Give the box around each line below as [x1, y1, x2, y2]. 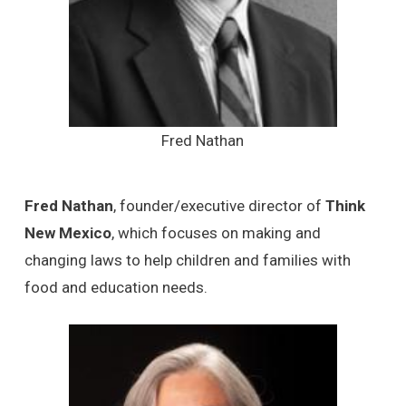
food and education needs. [24, 278, 208, 297]
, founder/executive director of [112, 197, 325, 216]
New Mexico [24, 224, 111, 243]
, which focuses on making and [111, 224, 321, 243]
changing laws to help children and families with [24, 251, 351, 270]
